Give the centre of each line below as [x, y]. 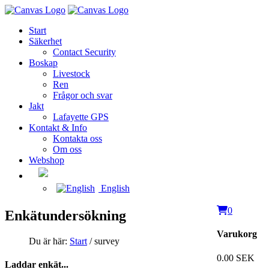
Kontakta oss [77, 138]
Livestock [71, 74]
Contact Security [84, 52]
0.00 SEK [236, 258]
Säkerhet [45, 41]
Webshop [47, 160]
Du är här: [49, 241]
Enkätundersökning [65, 215]
